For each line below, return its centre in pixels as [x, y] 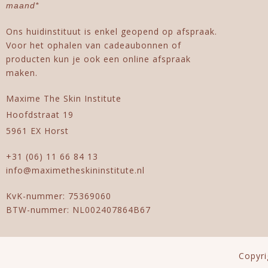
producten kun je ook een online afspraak [98, 59]
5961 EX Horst [37, 130]
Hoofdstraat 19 [40, 114]
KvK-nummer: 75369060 [59, 196]
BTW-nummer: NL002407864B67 [78, 209]
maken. [22, 72]
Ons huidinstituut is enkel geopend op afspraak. [112, 31]
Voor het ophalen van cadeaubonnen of [94, 45]
